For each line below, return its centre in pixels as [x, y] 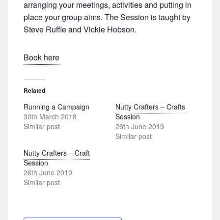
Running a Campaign [56, 107]
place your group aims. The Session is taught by [107, 17]
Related [34, 90]
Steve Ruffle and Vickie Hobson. [80, 29]
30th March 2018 [50, 116]
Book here [41, 57]
